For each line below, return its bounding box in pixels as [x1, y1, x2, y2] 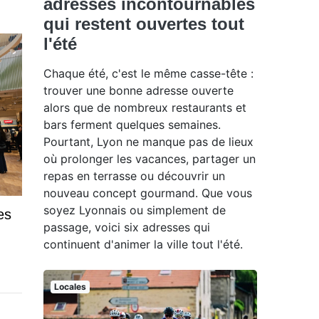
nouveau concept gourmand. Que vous [43, 186, 252, 201]
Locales [53, 281, 86, 293]
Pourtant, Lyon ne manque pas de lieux [43, 135, 253, 150]
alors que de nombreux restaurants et [43, 100, 246, 115]
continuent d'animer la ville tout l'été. [43, 237, 243, 252]
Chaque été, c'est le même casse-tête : [43, 66, 253, 81]
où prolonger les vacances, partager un [43, 152, 256, 167]
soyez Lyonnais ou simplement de [43, 203, 226, 218]
